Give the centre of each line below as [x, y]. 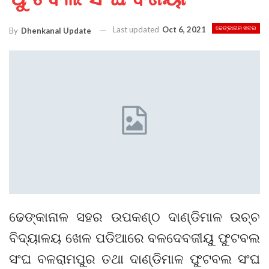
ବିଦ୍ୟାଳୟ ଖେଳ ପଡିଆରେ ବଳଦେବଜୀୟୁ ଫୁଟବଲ [134, 238]
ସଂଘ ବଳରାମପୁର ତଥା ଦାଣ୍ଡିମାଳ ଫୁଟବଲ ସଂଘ [134, 259]
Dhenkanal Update [56, 30]
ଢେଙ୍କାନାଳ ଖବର [236, 28]
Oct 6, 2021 [184, 29]
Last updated [137, 29]
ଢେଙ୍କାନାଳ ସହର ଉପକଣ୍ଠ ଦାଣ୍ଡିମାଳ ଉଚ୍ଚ [134, 217]
